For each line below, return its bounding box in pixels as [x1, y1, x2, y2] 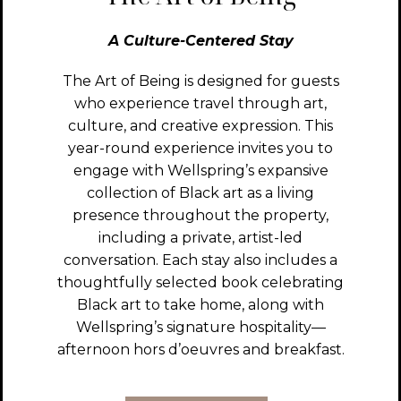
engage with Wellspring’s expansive [73, 162, 328, 180]
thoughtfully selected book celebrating [57, 274, 344, 292]
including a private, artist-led [98, 229, 303, 247]
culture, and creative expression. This [68, 117, 333, 135]
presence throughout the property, [73, 207, 328, 225]
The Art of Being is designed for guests [62, 73, 339, 90]
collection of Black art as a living [87, 184, 314, 202]
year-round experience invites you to [68, 140, 333, 158]
